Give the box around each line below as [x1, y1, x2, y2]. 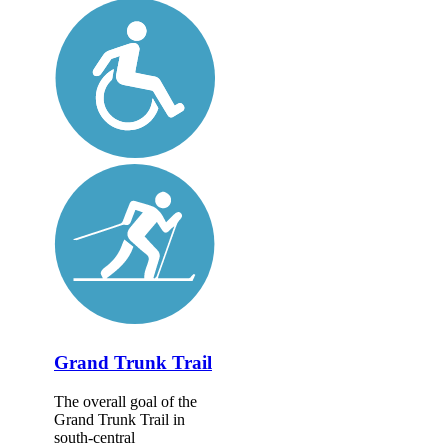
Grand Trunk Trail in [54, 410, 185, 428]
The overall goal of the [54, 392, 197, 410]
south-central [54, 428, 135, 446]
